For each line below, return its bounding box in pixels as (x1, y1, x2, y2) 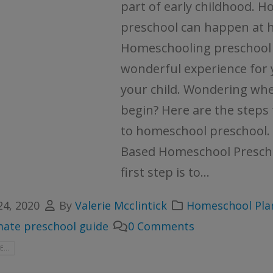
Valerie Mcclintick (74, 198, 167, 213)
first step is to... (121, 164, 210, 181)
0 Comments (127, 219, 194, 234)
